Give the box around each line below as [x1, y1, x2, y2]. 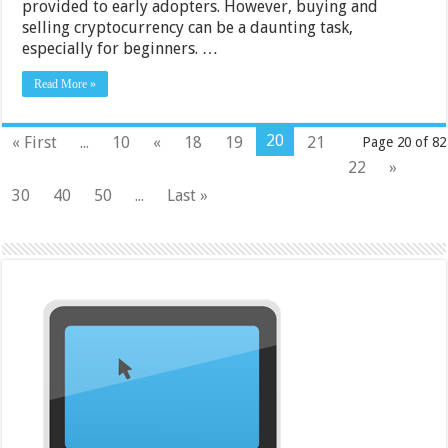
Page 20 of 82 [361, 133, 446, 150]
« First [12, 132, 58, 152]
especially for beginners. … [22, 38, 219, 58]
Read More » [34, 76, 97, 91]
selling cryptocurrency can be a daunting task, [22, 17, 354, 37]
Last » [167, 185, 209, 205]
